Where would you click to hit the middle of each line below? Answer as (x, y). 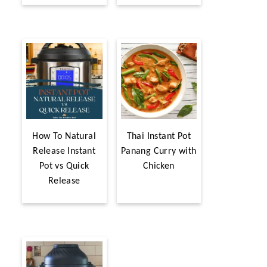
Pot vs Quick (64, 166)
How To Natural (64, 136)
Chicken (159, 166)
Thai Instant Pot (159, 136)
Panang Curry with (159, 151)
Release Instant (64, 151)
